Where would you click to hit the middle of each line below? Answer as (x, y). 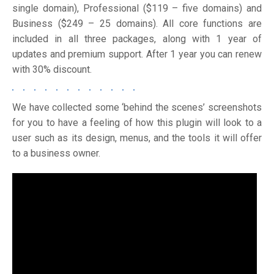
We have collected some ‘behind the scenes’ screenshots (137, 108)
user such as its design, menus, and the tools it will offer (137, 138)
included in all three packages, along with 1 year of (137, 39)
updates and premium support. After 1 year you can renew (137, 54)
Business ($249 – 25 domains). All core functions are (137, 24)
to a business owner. (56, 154)
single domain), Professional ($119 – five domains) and (137, 8)
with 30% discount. (52, 69)
